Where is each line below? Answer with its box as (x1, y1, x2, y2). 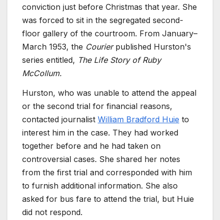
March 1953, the (22, 41, 85, 52)
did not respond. (22, 207, 82, 217)
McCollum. (22, 68, 62, 78)
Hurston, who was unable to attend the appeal (22, 87, 196, 98)
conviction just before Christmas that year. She (22, 1, 197, 12)
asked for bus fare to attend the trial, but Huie (22, 193, 194, 204)
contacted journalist (22, 114, 98, 124)
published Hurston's (113, 41, 191, 52)
